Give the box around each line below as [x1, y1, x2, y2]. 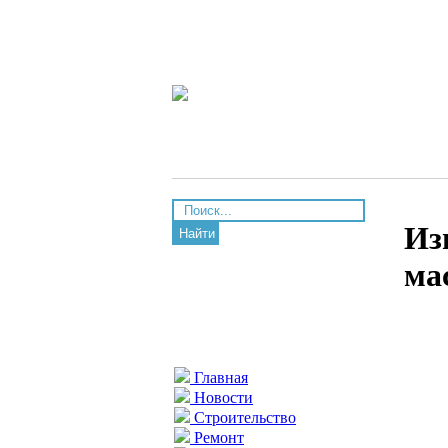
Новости [190, 389, 253, 406]
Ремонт [190, 429, 244, 446]
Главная [190, 369, 248, 386]
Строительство [190, 409, 296, 426]
